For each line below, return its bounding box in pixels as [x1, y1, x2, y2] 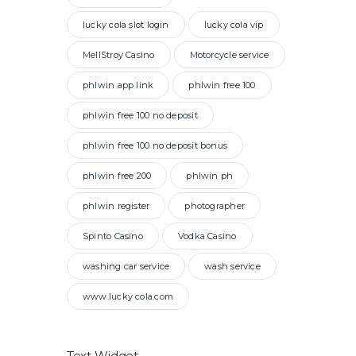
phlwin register [83, 200, 150, 212]
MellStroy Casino [83, 49, 155, 61]
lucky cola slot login [83, 19, 169, 31]
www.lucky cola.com [83, 291, 173, 303]
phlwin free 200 [83, 170, 152, 182]
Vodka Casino [177, 230, 237, 242]
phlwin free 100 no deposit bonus [83, 140, 228, 152]
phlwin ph [186, 170, 234, 182]
